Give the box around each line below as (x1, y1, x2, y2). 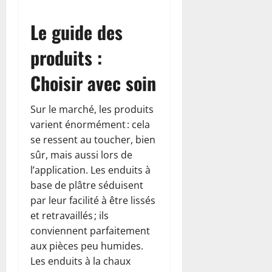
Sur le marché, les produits (30, 102, 154, 116)
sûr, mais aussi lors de (30, 148, 132, 161)
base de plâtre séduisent (30, 178, 143, 192)
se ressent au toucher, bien (30, 132, 155, 146)
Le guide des (30, 18, 123, 46)
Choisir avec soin (30, 69, 156, 97)
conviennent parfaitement (30, 223, 150, 237)
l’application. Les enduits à (30, 163, 151, 177)
